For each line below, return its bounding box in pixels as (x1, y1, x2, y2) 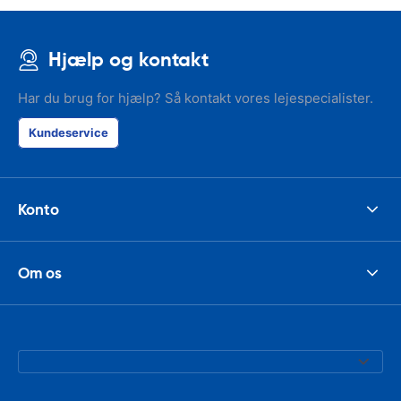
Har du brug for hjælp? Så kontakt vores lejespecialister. (18, 90, 373, 107)
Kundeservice (29, 125, 108, 140)
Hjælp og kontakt (48, 47, 209, 72)
